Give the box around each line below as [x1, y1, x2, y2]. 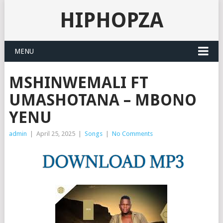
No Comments [111, 130, 153, 137]
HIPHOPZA [59, 8, 163, 32]
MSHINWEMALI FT [8, 73, 148, 92]
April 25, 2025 [36, 130, 75, 137]
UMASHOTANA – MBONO [8, 91, 197, 110]
